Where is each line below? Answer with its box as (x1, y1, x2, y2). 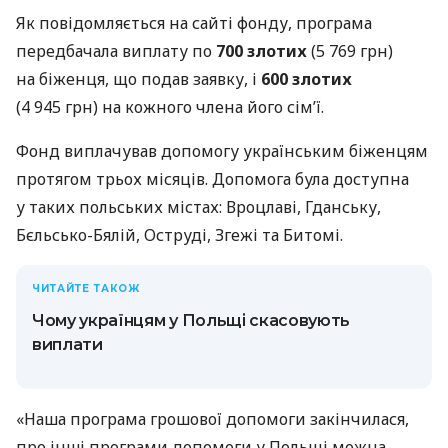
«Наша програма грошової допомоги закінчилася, (16, 408, 409, 430)
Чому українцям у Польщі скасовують (32, 311, 351, 330)
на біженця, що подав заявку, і (16, 68, 261, 90)
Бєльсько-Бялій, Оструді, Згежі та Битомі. (16, 224, 343, 246)
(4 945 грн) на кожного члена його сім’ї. (16, 96, 324, 118)
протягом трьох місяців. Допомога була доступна (16, 168, 409, 190)
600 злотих (261, 68, 352, 90)
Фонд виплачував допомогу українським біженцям (16, 140, 428, 162)
